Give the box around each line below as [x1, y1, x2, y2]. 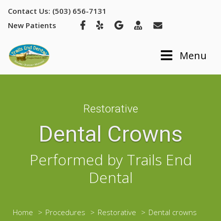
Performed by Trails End [29, 149, 192, 170]
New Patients [8, 20, 56, 30]
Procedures [45, 207, 85, 217]
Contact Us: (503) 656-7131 [8, 5, 107, 16]
